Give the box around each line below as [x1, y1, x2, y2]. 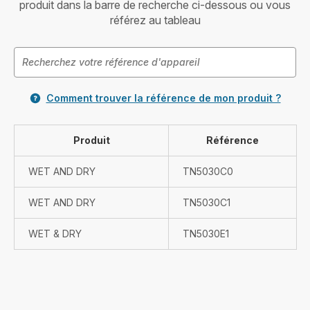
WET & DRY [28, 228, 82, 239]
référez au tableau [109, 13, 201, 27]
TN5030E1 [183, 228, 229, 239]
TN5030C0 [183, 165, 233, 177]
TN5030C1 [183, 197, 230, 208]
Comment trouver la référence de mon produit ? [46, 92, 281, 104]
